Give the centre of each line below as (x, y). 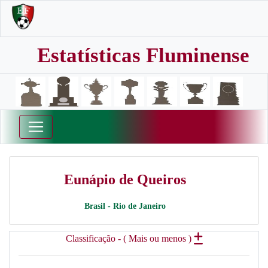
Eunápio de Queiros (125, 179)
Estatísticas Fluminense (143, 55)
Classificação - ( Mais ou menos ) (130, 238)
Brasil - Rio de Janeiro (125, 206)
